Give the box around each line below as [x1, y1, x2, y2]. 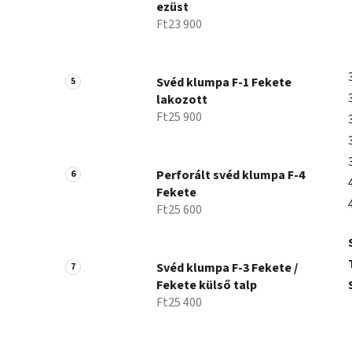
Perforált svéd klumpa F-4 [156, 167, 305, 185]
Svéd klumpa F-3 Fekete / [156, 259, 298, 277]
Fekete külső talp [156, 277, 257, 295]
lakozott [156, 91, 207, 109]
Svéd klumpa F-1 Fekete [156, 74, 291, 92]
